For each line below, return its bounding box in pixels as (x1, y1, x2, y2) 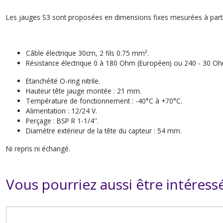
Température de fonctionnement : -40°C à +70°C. (26, 96, 182, 106)
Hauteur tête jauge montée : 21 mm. (26, 86, 141, 96)
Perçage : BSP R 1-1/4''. (26, 116, 99, 125)
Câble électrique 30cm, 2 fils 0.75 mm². (26, 48, 149, 58)
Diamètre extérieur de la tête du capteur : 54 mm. (26, 126, 182, 135)
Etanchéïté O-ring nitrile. (26, 76, 100, 86)
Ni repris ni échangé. (6, 144, 70, 153)
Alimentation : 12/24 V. (26, 106, 97, 115)
